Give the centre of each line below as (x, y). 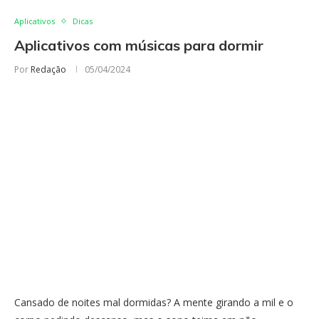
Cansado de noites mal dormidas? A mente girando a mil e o (154, 302)
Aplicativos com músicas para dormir (139, 45)
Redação (48, 69)
